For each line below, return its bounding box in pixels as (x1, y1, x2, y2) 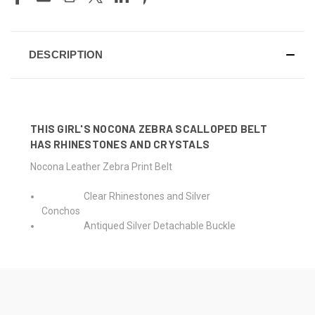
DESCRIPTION (28, 48, 103, 60)
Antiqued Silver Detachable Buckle (41, 219, 236, 231)
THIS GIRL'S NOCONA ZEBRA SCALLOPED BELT (30, 122, 267, 135)
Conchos (41, 205, 119, 217)
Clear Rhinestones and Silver (41, 190, 211, 202)
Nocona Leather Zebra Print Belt (30, 160, 210, 172)
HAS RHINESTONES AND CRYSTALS (30, 137, 210, 150)
